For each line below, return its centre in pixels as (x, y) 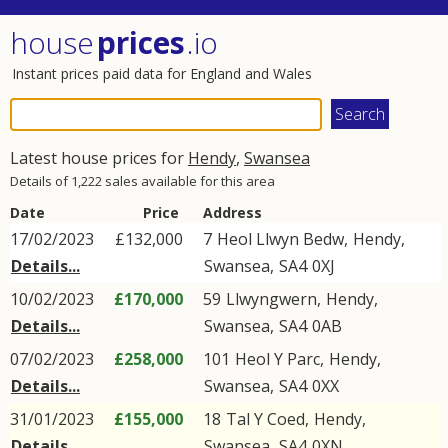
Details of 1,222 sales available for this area (142, 181)
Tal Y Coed (265, 419)
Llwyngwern (271, 299)
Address (232, 212)
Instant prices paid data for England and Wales (162, 73)
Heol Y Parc (277, 359)
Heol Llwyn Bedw (280, 239)
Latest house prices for (99, 158)
